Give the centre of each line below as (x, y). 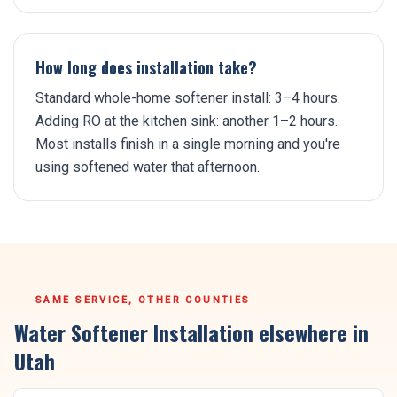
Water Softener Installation (134, 332)
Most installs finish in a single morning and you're (188, 144)
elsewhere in (311, 332)
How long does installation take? (146, 67)
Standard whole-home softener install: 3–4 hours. (188, 98)
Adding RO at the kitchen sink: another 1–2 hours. (187, 121)
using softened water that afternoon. (148, 167)
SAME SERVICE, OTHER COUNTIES (143, 300)
